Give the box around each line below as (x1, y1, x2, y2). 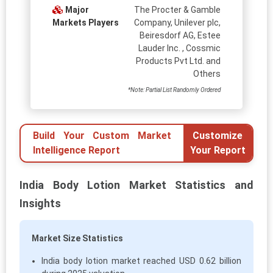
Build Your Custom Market (33, 130, 171, 142)
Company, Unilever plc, (134, 18, 221, 28)
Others (193, 69, 221, 79)
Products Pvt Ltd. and (136, 56, 221, 66)
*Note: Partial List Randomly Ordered (128, 87, 221, 94)
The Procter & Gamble (134, 5, 221, 15)
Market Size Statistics (32, 233, 123, 244)
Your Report (190, 144, 246, 157)
